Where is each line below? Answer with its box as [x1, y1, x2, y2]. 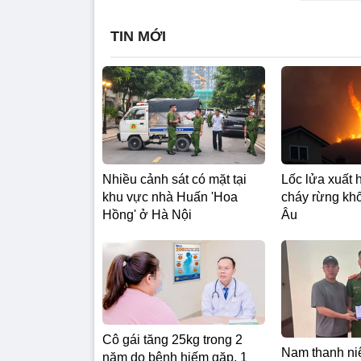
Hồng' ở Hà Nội [102, 207, 192, 222]
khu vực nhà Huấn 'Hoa [102, 189, 238, 204]
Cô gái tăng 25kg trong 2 [102, 333, 243, 347]
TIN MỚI [110, 28, 166, 45]
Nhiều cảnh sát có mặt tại [102, 172, 247, 186]
